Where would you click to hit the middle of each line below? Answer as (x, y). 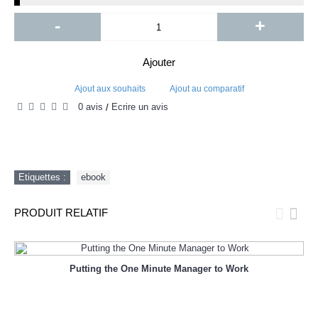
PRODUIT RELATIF (61, 212)
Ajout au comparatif (207, 89)
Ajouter (159, 62)
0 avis (91, 107)
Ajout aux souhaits (110, 89)
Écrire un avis (140, 107)
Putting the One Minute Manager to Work (159, 268)
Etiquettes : (42, 177)
